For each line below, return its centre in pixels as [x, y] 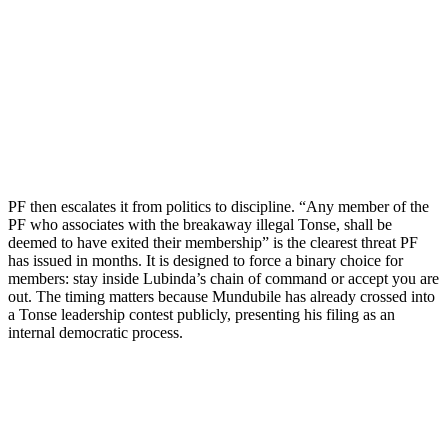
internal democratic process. [95, 332]
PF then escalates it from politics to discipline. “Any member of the [218, 206]
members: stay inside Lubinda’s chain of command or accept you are [223, 278]
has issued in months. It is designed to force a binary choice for [205, 260]
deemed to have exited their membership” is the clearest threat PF [213, 242]
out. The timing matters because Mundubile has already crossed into [221, 296]
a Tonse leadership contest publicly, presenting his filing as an [201, 314]
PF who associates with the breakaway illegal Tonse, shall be [200, 224]
